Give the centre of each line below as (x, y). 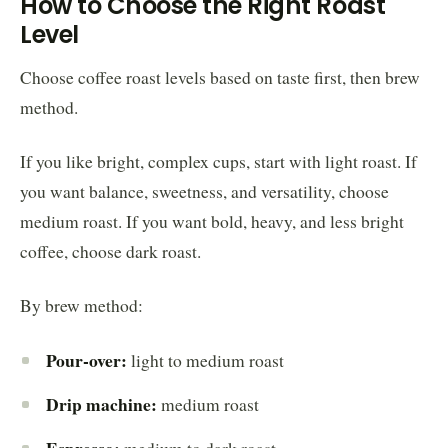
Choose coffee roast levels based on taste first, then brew (220, 77)
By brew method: (81, 305)
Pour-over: (86, 359)
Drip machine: (101, 403)
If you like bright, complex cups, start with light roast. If (218, 161)
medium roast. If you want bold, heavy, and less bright (212, 221)
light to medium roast (205, 360)
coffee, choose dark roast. (110, 251)
